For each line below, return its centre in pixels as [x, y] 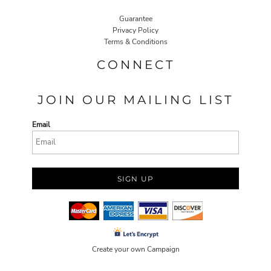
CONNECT [135, 65]
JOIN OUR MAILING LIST [135, 100]
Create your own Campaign [135, 249]
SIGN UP [135, 179]
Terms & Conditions [135, 42]
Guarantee [135, 19]
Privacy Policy [135, 31]
